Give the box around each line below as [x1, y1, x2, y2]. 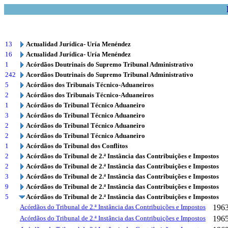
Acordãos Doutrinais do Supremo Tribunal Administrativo [26, 71, 193, 78]
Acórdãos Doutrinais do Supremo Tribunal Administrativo [26, 61, 193, 68]
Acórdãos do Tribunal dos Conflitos [26, 142, 128, 150]
